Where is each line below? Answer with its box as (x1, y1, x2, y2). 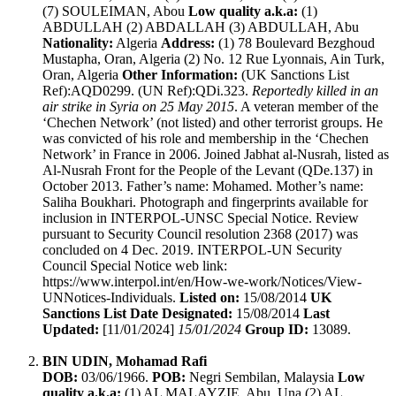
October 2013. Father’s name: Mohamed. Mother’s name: (42, 179, 363, 194)
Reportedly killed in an (252, 83, 378, 99)
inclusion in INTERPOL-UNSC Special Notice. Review (42, 210, 359, 226)
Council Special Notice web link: (42, 258, 227, 274)
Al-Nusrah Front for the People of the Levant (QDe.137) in (42, 163, 373, 179)
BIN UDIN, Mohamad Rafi (42, 354, 207, 369)
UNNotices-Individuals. (42, 290, 176, 306)
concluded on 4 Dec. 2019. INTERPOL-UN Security (42, 242, 342, 258)
